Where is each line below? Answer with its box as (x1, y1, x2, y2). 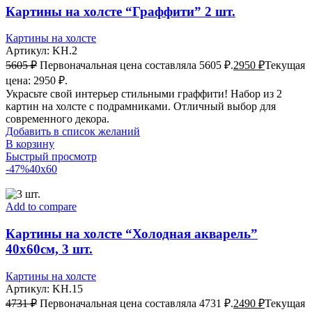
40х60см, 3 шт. (6, 241, 93, 256)
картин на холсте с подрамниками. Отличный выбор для (6, 100, 276, 113)
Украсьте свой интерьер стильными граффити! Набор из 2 (6, 88, 282, 100)
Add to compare (6, 201, 77, 213)
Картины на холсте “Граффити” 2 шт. (6, 3, 235, 19)
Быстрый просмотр (6, 150, 97, 163)
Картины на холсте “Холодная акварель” (6, 226, 258, 241)
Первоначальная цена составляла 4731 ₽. (40, 297, 233, 309)
